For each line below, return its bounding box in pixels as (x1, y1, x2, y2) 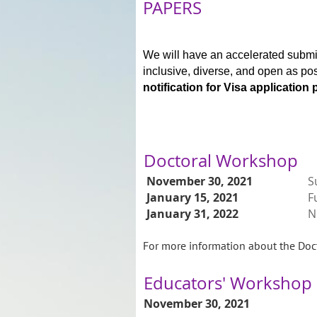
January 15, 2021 (144, 189, 238, 205)
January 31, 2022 (146, 205, 238, 221)
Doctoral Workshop (144, 149, 298, 172)
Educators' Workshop (144, 272, 312, 295)
